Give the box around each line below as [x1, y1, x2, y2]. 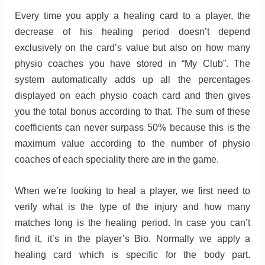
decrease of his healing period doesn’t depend [14, 27, 251, 37]
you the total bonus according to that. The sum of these [14, 106, 251, 117]
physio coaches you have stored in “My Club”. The [14, 59, 251, 69]
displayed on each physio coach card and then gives [14, 91, 251, 101]
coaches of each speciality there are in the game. [14, 154, 219, 165]
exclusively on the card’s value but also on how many [14, 43, 251, 53]
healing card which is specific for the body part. [14, 249, 251, 260]
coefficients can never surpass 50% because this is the [14, 122, 251, 133]
